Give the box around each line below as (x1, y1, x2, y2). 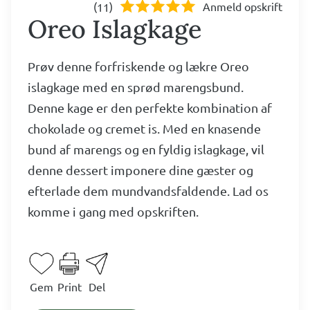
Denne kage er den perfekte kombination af (28, 100, 272, 116)
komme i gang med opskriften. (28, 204, 199, 219)
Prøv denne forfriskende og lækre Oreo (28, 59, 249, 74)
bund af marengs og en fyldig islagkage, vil (28, 142, 264, 157)
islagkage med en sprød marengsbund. (28, 80, 244, 95)
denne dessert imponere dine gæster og (28, 163, 253, 178)
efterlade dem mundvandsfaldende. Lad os (28, 183, 268, 199)
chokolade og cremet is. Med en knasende (28, 121, 261, 136)
